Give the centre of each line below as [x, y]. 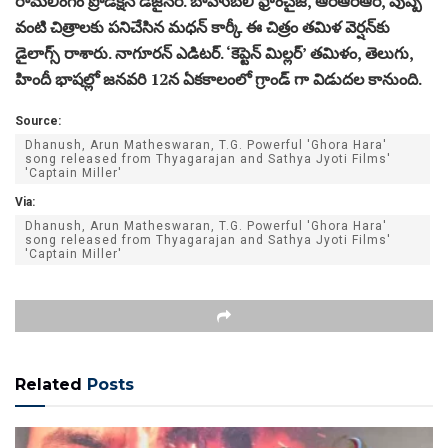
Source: [38, 120]
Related [48, 384]
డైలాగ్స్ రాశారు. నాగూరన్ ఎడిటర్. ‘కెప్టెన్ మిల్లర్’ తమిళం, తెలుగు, [214, 52]
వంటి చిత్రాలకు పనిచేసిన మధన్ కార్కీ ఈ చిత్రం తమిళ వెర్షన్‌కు [202, 26]
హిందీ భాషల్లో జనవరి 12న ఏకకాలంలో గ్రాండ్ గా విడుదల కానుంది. [218, 78]
